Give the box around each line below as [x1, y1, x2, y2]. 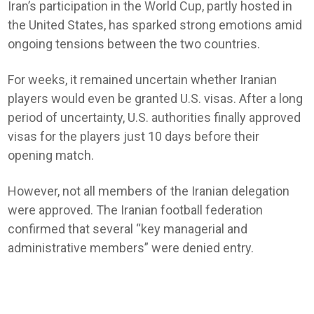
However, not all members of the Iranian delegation [8, 184, 290, 198]
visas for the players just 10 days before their [8, 129, 260, 144]
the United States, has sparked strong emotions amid [8, 18, 303, 32]
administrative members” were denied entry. [8, 240, 254, 255]
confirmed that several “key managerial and [8, 221, 248, 236]
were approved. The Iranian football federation [8, 203, 264, 217]
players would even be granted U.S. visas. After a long [8, 91, 303, 106]
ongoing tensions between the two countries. [8, 36, 261, 51]
